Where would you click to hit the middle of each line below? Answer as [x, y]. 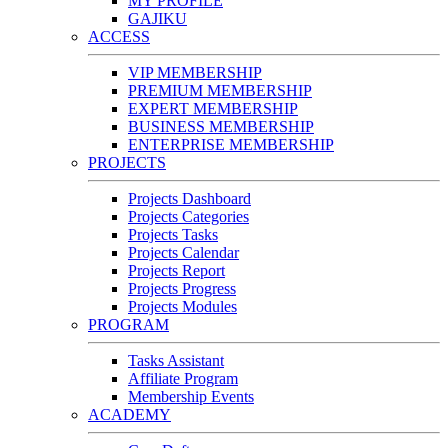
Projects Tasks [173, 235]
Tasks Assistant [176, 361]
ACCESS [119, 37]
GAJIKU [157, 19]
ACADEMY [129, 415]
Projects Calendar [183, 253]
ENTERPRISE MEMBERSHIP [231, 145]
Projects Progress [182, 289]
